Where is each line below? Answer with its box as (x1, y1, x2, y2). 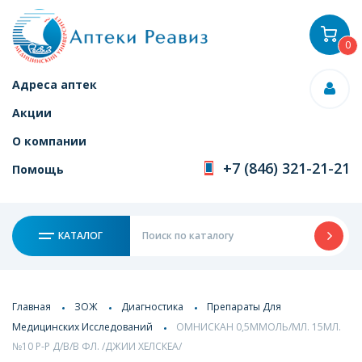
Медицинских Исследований (12, 319, 153, 334)
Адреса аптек (12, 77, 97, 92)
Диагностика (121, 299, 183, 314)
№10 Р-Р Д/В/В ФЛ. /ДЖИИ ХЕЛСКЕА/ (12, 339, 182, 354)
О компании (12, 133, 86, 149)
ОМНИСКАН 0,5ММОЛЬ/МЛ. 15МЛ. (176, 319, 341, 334)
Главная (12, 299, 51, 314)
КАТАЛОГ (56, 229, 103, 242)
